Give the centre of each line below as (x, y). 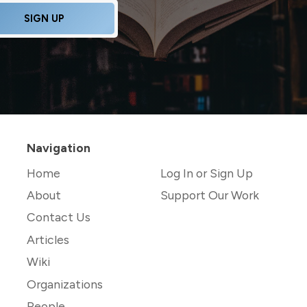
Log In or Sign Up (206, 173)
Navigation (59, 147)
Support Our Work (209, 195)
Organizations (65, 284)
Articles (48, 239)
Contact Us (59, 217)
